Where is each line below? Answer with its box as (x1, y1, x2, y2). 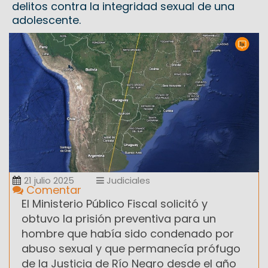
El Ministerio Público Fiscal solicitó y (22, 196, 208, 211)
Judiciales (104, 173, 150, 187)
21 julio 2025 (24, 173, 74, 187)
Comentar (23, 182, 81, 197)
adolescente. (12, 13, 81, 28)
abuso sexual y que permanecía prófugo (22, 240, 240, 256)
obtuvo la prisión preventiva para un (22, 211, 216, 226)
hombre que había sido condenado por (22, 226, 234, 241)
